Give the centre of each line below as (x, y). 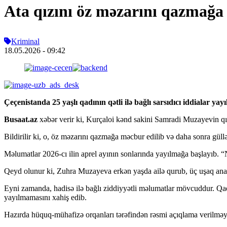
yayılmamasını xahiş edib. (45, 197)
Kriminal (25, 41)
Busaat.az (21, 119)
